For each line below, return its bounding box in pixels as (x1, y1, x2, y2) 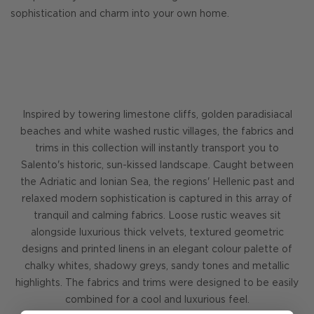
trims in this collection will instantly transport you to (35, 144, 279, 153)
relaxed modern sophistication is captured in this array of (22, 195, 292, 203)
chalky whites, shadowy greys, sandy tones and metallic (25, 262, 289, 271)
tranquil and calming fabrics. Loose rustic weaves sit (33, 212, 281, 220)
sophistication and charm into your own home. (11, 10, 229, 18)
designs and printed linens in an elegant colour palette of (22, 245, 292, 254)
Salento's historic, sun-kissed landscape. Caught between (20, 161, 294, 170)
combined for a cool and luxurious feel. (64, 296, 250, 304)
